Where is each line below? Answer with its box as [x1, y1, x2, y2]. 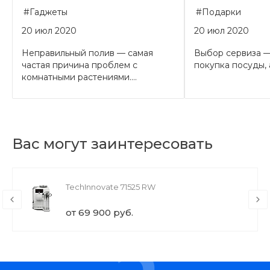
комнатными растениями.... [22, 71, 137, 83]
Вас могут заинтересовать [12, 134, 213, 152]
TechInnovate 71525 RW [66, 181, 155, 192]
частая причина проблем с [22, 59, 137, 71]
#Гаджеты [24, 6, 67, 17]
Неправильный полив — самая [22, 47, 153, 58]
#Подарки [195, 6, 241, 17]
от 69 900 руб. [66, 206, 133, 218]
